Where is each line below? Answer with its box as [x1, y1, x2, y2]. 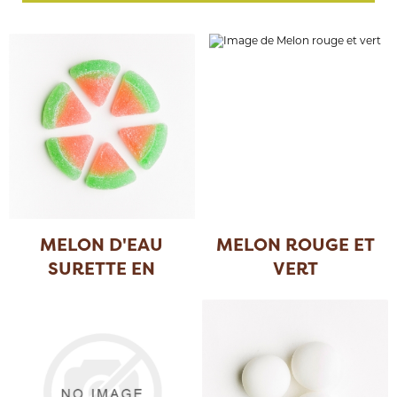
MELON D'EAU [40, 232, 164, 257]
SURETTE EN [48, 256, 156, 281]
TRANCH [56, 280, 131, 305]
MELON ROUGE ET [215, 232, 375, 257]
